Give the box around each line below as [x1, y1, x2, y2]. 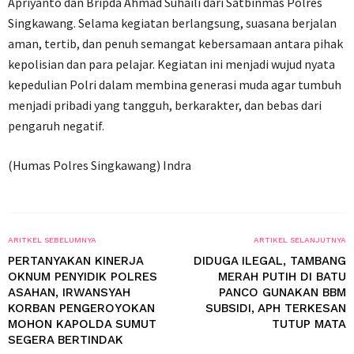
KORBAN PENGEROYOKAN [8, 301, 155, 315]
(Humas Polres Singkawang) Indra [8, 157, 191, 173]
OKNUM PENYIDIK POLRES [8, 269, 157, 284]
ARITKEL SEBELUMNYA [8, 235, 96, 244]
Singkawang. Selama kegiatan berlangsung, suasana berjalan [8, 15, 337, 31]
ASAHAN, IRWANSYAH [8, 285, 130, 299]
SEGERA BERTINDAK [8, 333, 123, 347]
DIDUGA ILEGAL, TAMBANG [194, 254, 346, 268]
